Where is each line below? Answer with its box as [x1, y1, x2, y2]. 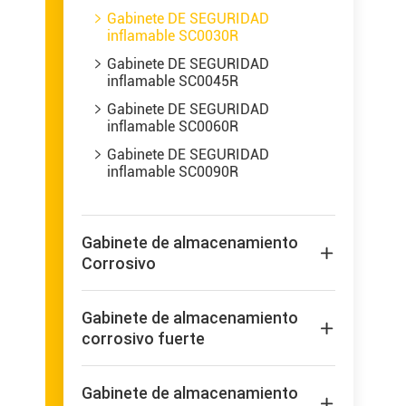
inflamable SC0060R [107, 118, 238, 135]
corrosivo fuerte [82, 328, 205, 349]
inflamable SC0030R [107, 27, 238, 44]
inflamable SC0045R [107, 72, 238, 90]
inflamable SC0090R [107, 163, 238, 180]
